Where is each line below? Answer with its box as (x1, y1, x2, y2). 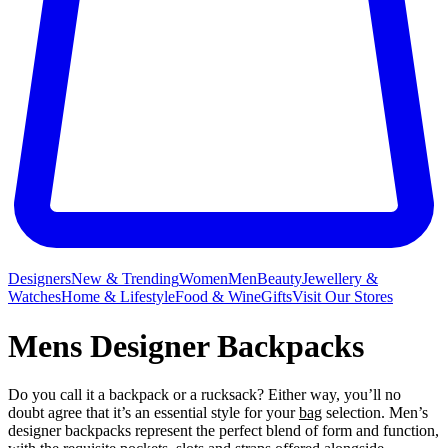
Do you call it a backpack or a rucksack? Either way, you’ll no (8, 386, 401, 404)
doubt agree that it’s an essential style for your (8, 404, 299, 422)
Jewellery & (302, 270, 378, 288)
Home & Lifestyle (61, 288, 175, 306)
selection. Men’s (322, 404, 428, 422)
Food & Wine (175, 288, 261, 306)
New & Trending (71, 270, 179, 288)
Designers (8, 270, 71, 288)
